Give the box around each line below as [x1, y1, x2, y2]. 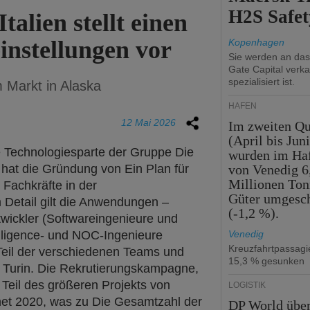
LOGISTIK [228, 280, 266, 290]
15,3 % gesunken [228, 255, 304, 266]
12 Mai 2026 [121, 117, 176, 128]
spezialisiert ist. [228, 76, 295, 87]
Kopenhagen [228, 37, 284, 48]
